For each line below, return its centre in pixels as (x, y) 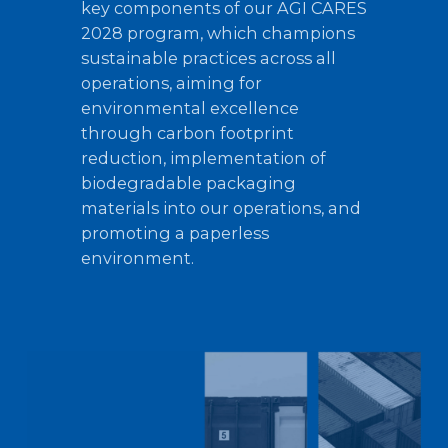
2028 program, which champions (217, 32)
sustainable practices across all (208, 57)
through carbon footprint (187, 132)
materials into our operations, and (220, 207)
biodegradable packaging (188, 182)
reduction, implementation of (203, 157)
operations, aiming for (171, 82)
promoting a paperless (174, 232)
